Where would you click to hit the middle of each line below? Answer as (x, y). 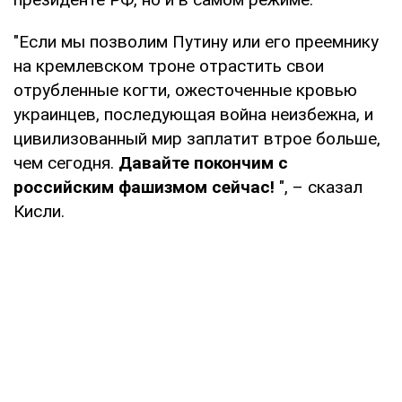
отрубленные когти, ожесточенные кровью (185, 90)
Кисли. (39, 211)
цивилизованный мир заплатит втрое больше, (197, 138)
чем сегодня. (66, 162)
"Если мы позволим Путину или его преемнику (196, 41)
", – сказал (319, 187)
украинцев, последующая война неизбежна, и (193, 114)
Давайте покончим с (203, 162)
